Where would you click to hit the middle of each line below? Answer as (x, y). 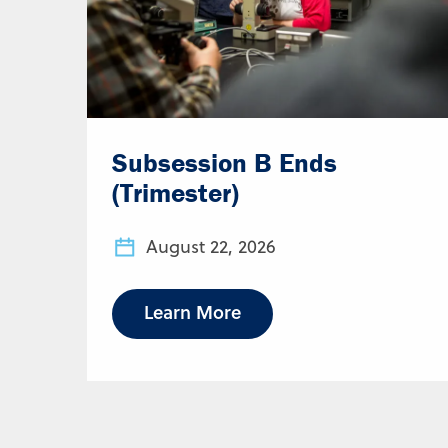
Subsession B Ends (224, 162)
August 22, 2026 (211, 246)
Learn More (192, 311)
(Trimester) (175, 192)
